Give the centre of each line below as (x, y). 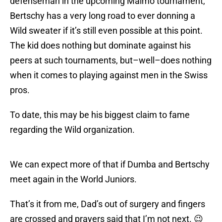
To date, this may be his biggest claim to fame (100, 115)
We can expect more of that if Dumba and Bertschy (110, 165)
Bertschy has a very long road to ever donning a (103, 16)
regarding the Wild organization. (72, 130)
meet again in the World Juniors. (73, 179)
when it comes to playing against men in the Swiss (109, 75)
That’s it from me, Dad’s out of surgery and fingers (108, 204)
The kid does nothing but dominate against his (100, 46)
